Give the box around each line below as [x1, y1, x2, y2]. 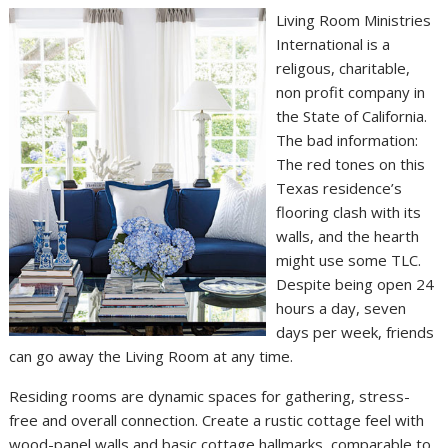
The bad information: [276, 129, 419, 150]
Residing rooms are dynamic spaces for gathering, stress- [9, 385, 411, 406]
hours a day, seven [276, 297, 407, 318]
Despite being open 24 [276, 273, 435, 294]
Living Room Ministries [276, 9, 432, 30]
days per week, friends [276, 321, 435, 342]
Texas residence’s [276, 177, 403, 198]
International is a [276, 33, 391, 54]
